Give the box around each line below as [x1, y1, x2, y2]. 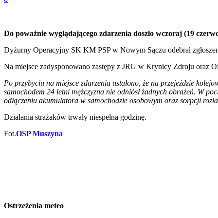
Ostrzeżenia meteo [4, 201, 64, 210]
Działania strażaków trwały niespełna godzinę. [4, 112, 146, 121]
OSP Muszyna [16, 129, 63, 138]
